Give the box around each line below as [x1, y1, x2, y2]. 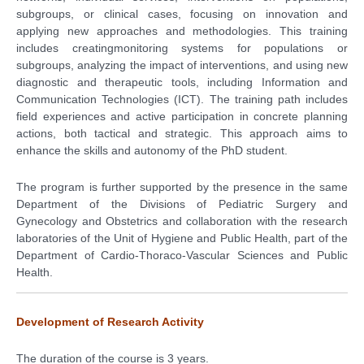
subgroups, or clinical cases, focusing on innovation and [16, 6, 348, 20]
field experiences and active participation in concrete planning [16, 109, 348, 123]
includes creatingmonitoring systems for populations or [16, 41, 348, 54]
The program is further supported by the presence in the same [16, 180, 348, 193]
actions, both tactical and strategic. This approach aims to [16, 126, 348, 140]
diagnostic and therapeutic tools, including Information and [16, 75, 348, 89]
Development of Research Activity [16, 314, 204, 328]
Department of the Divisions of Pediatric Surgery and [16, 197, 348, 210]
